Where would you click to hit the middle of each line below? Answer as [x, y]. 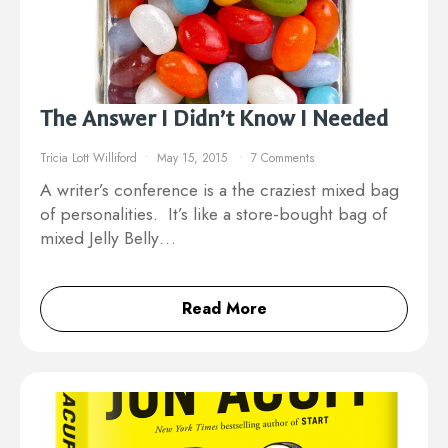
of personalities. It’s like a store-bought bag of [213, 213]
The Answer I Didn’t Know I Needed [214, 118]
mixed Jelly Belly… [108, 237]
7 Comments [282, 157]
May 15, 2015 [194, 157]
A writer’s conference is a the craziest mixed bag [219, 189]
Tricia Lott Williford [88, 157]
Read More [224, 308]
